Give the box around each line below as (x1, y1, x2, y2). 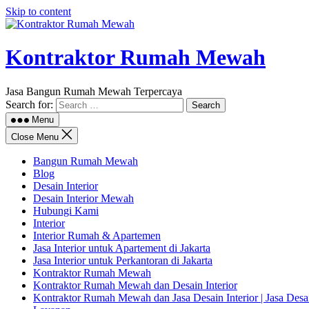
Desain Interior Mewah (33, 192, 134, 204)
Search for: (6, 98, 53, 110)
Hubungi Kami (33, 204, 99, 217)
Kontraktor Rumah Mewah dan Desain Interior (33, 279, 237, 291)
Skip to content (6, 6, 71, 17)
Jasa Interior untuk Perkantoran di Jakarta (33, 254, 212, 266)
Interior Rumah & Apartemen (33, 229, 161, 241)
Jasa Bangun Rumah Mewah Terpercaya (6, 85, 182, 97)
